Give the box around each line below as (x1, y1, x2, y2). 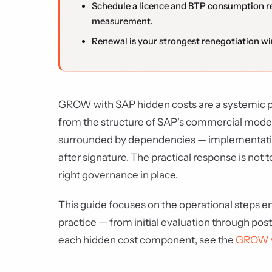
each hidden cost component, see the (58, 234, 236, 246)
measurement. (92, 16, 153, 27)
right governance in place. (58, 169, 178, 181)
